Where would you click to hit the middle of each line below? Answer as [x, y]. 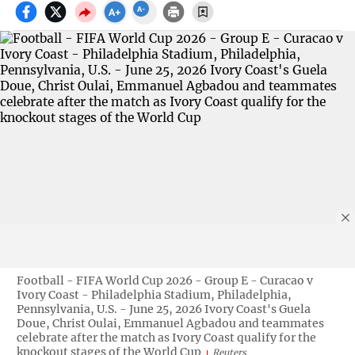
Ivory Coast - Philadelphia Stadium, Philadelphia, [154, 294]
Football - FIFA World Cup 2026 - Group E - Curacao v [164, 280]
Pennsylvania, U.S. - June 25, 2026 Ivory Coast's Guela [163, 309]
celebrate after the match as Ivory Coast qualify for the [166, 337]
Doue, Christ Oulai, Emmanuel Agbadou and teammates [170, 323]
